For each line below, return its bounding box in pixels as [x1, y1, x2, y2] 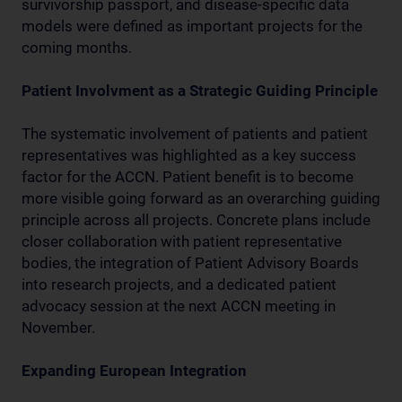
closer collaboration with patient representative [22, 232, 342, 250]
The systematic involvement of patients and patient [22, 124, 368, 143]
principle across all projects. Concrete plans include [22, 210, 371, 229]
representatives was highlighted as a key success [22, 145, 356, 164]
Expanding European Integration [22, 361, 247, 380]
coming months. [22, 38, 132, 57]
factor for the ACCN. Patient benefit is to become [22, 167, 354, 186]
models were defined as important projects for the [22, 16, 363, 35]
